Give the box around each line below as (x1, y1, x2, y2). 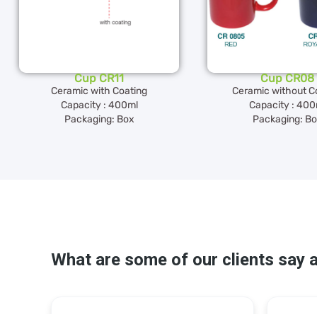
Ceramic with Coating (51, 85, 147, 98)
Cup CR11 (74, 71, 124, 86)
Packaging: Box (64, 113, 134, 126)
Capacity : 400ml (60, 99, 138, 112)
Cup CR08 (260, 71, 314, 86)
